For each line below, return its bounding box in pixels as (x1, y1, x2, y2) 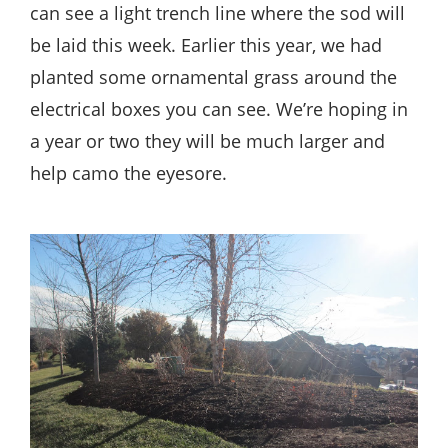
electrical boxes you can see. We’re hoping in (30, 96, 408, 121)
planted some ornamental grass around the (30, 64, 397, 89)
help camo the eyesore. (30, 160, 227, 185)
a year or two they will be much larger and (30, 128, 385, 153)
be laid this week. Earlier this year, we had (30, 32, 382, 57)
